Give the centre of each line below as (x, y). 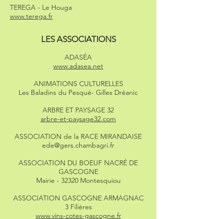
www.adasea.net (78, 66)
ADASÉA (78, 57)
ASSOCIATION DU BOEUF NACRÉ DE (78, 163)
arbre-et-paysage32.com (78, 119)
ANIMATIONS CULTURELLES (78, 84)
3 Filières (78, 207)
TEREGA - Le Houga (41, 7)
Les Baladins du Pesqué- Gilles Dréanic (78, 92)
